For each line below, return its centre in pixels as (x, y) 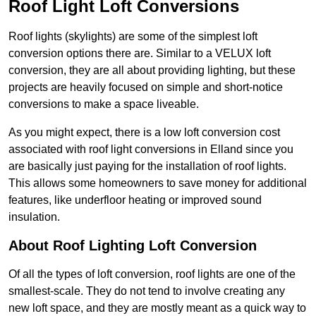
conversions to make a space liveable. (104, 104)
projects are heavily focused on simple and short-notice (146, 87)
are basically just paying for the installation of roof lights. (147, 166)
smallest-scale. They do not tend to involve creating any (147, 291)
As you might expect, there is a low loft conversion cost (144, 133)
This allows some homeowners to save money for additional (158, 183)
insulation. (34, 217)
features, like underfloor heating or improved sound (135, 200)
